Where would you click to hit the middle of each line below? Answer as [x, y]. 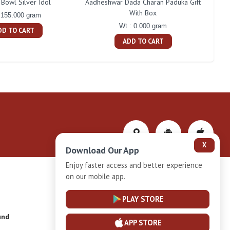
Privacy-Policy [135, 177]
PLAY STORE [143, 199]
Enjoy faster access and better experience [134, 165]
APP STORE [143, 223]
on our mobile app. [95, 176]
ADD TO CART [143, 41]
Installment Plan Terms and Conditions [135, 216]
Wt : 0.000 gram [143, 26]
